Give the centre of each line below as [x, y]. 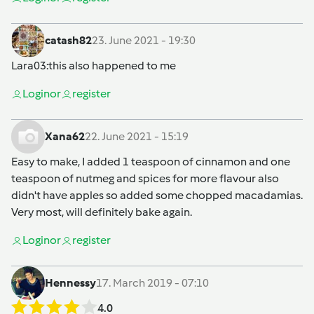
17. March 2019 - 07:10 [152, 282]
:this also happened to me [111, 65]
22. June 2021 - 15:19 [137, 136]
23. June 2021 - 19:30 [144, 40]
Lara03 [29, 65]
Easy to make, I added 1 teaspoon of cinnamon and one [151, 161]
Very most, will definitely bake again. [102, 212]
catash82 [68, 40]
